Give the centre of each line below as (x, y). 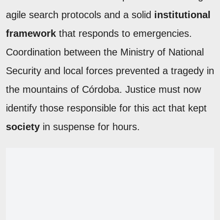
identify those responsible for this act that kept (106, 108)
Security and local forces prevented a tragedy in (110, 71)
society (23, 127)
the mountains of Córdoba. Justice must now (103, 90)
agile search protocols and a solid (80, 15)
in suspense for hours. (90, 127)
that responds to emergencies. (124, 34)
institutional (182, 15)
